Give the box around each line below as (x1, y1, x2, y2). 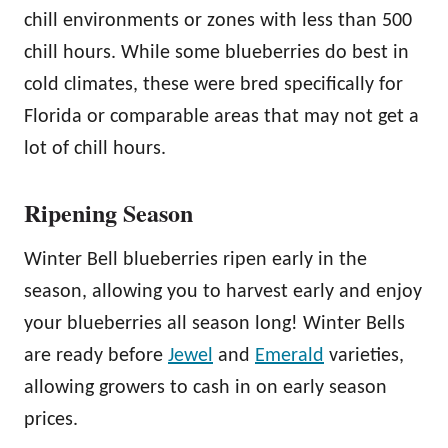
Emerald (255, 345, 324, 366)
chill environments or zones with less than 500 (24, 10, 412, 31)
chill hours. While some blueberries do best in (24, 42, 409, 63)
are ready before (24, 345, 168, 366)
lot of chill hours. (24, 138, 171, 159)
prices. (24, 409, 78, 430)
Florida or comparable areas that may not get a (24, 106, 419, 127)
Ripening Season (24, 194, 193, 230)
